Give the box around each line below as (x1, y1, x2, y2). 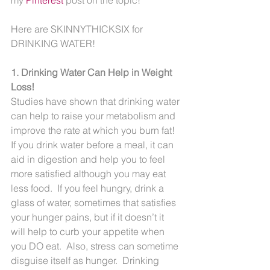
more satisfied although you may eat (11, 167, 168, 180)
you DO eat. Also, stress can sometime (11, 239, 181, 252)
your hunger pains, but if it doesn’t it (11, 210, 166, 223)
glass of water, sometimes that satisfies (11, 196, 178, 209)
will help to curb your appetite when (11, 225, 167, 237)
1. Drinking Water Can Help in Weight (11, 66, 174, 78)
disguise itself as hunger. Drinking (11, 254, 162, 266)
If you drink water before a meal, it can (11, 138, 176, 151)
